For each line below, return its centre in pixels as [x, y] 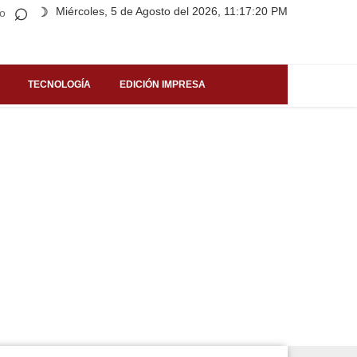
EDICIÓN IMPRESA [163, 84]
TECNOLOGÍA [59, 84]
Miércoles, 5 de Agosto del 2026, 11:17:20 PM [172, 11]
